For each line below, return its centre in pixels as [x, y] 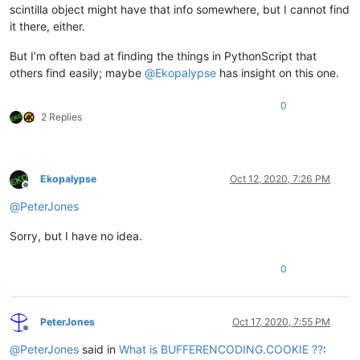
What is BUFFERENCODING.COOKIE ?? [221, 350]
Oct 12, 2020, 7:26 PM [280, 179]
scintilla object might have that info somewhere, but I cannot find [180, 10]
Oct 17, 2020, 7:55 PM [281, 322]
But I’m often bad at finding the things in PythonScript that [163, 56]
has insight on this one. [278, 73]
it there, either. [47, 27]
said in [99, 350]
